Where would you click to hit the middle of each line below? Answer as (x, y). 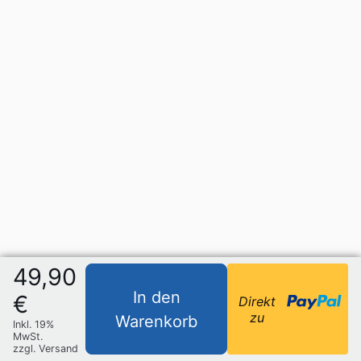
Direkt (257, 301)
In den (156, 297)
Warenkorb (157, 321)
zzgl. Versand (46, 349)
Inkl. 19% (33, 324)
